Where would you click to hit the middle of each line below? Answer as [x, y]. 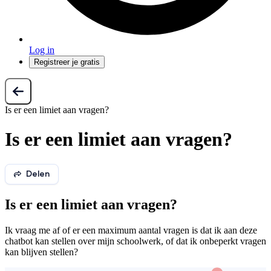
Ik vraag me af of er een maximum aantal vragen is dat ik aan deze [131, 230]
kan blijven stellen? [41, 252]
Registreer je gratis [67, 62]
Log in [42, 50]
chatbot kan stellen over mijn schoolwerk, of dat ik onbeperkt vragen [135, 241]
